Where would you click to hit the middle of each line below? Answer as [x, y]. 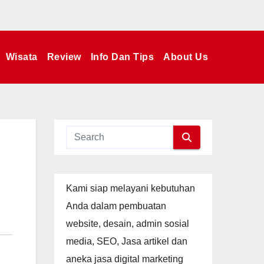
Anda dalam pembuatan [116, 206]
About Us [186, 57]
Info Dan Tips [122, 57]
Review [64, 57]
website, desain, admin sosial [128, 224]
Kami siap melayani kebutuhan [131, 188]
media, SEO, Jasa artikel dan [127, 241]
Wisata [22, 57]
